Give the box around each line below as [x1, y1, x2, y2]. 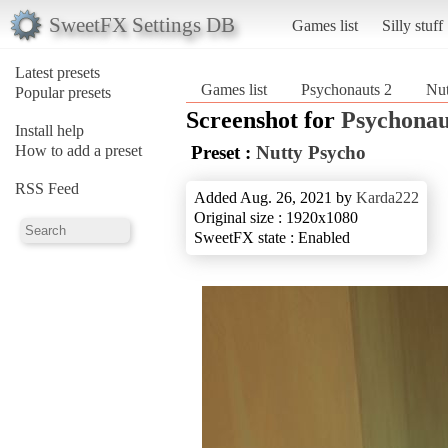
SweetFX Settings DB [48, 12, 235, 36]
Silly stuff [381, 16, 443, 34]
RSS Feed [15, 179, 79, 197]
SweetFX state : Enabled [194, 228, 350, 246]
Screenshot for [186, 106, 341, 133]
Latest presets [15, 63, 100, 81]
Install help [15, 121, 84, 139]
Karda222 [356, 188, 419, 206]
